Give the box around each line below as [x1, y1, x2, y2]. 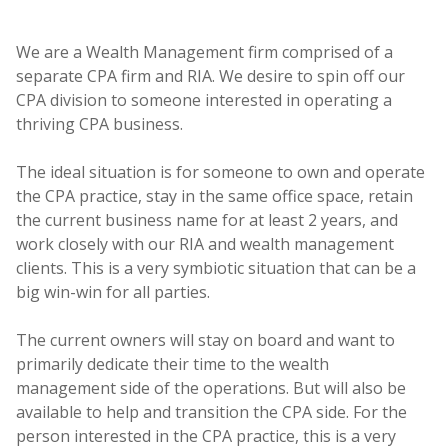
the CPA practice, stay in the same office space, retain [16, 185, 413, 208]
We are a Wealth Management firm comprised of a [16, 41, 393, 64]
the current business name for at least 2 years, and [16, 209, 398, 232]
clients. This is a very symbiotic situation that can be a [16, 257, 416, 280]
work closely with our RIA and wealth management [16, 233, 394, 256]
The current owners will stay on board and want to [16, 329, 395, 352]
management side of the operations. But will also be [16, 377, 406, 400]
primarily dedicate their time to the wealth [16, 353, 329, 376]
